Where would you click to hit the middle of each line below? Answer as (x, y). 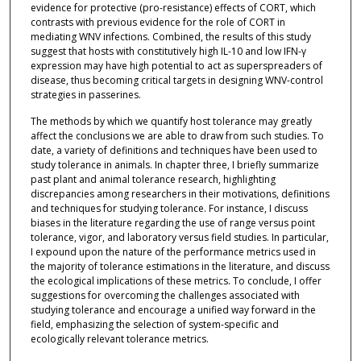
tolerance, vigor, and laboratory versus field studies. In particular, (179, 238)
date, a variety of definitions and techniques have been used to (174, 151)
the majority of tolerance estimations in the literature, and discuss (180, 267)
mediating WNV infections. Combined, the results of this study (170, 36)
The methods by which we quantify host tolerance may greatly (171, 122)
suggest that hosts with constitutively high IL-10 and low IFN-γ (168, 51)
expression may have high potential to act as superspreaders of (176, 65)
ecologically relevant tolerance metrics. (119, 339)
